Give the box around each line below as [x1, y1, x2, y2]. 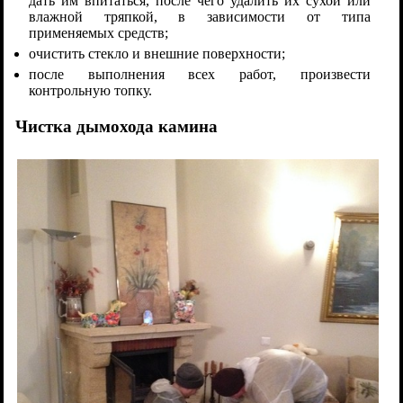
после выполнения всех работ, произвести [29, 67, 371, 83]
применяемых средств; [29, 25, 169, 41]
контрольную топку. [29, 83, 153, 99]
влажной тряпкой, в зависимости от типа [29, 9, 371, 25]
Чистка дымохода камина [15, 117, 219, 137]
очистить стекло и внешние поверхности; [29, 46, 286, 62]
